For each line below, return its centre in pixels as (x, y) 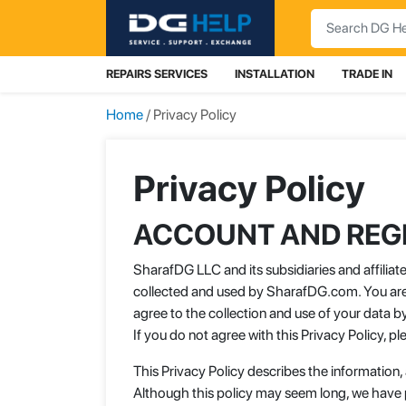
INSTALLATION (275, 74)
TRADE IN (367, 74)
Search (332, 18)
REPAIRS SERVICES (157, 74)
